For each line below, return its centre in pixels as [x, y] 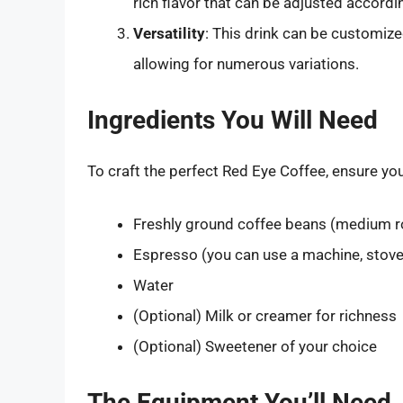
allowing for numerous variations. [246, 64]
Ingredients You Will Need [233, 120]
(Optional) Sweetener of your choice [255, 347]
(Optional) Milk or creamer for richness [265, 316]
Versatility [169, 34]
